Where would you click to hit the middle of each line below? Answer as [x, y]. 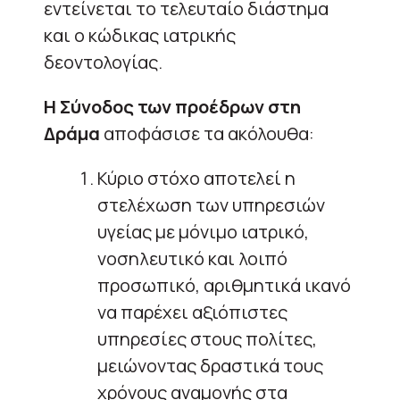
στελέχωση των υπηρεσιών [211, 204]
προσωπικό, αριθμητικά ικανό [224, 285]
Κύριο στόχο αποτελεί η [196, 178]
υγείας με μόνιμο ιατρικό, [203, 231]
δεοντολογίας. [103, 62]
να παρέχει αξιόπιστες [192, 312]
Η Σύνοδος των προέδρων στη [172, 106]
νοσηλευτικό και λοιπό [192, 258]
